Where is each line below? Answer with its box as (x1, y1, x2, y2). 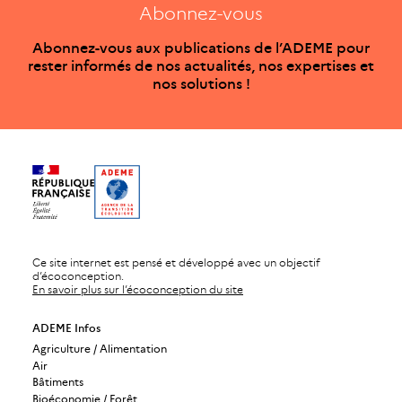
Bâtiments (32, 375, 83, 389)
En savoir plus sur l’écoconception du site (32, 282, 243, 296)
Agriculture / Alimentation (32, 342, 167, 356)
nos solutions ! (152, 74, 250, 92)
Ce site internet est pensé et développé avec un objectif (32, 255, 320, 269)
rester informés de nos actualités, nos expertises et (28, 57, 374, 74)
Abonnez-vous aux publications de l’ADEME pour (32, 39, 370, 57)
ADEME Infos (32, 320, 100, 335)
